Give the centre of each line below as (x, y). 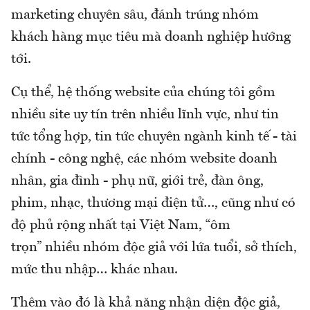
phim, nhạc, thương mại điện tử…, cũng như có (153, 203)
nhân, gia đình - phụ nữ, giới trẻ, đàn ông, (137, 181)
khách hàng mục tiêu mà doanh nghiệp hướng (151, 37)
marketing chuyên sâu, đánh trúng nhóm (135, 15)
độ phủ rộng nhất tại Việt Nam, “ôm (121, 225)
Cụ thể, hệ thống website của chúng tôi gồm (143, 92)
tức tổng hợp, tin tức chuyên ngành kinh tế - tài (154, 137)
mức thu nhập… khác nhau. (96, 270)
